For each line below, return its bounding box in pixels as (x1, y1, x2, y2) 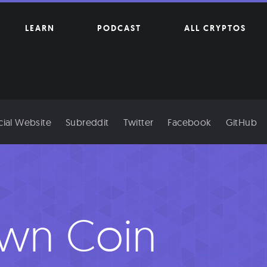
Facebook (167, 116, 212, 128)
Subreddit (65, 116, 109, 128)
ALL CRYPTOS (184, 23, 246, 33)
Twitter (123, 116, 154, 128)
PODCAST (97, 23, 142, 33)
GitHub (225, 116, 257, 128)
